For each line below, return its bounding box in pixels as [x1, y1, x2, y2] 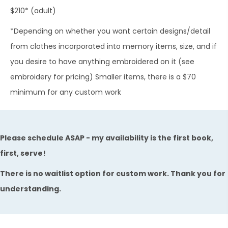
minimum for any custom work [10, 87, 121, 98]
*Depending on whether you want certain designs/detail [10, 26, 210, 37]
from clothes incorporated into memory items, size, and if [10, 41, 217, 52]
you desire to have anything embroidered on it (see [10, 56, 194, 67]
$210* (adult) [10, 6, 56, 16]
